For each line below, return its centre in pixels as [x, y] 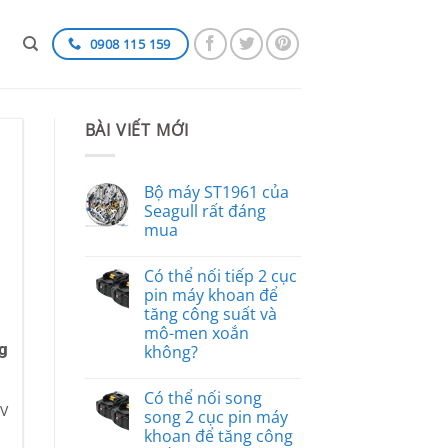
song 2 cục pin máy [215, 416]
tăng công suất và [210, 313]
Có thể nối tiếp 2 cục [220, 275]
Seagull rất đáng [204, 210]
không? [170, 351]
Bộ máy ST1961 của [216, 191]
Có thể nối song [202, 397]
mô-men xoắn [196, 332]
